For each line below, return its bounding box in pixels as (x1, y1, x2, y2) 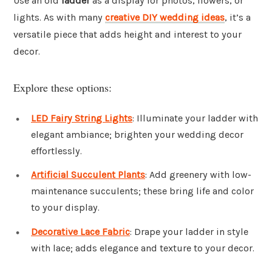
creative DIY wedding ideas (105, 12, 225, 24)
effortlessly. (31, 144, 82, 157)
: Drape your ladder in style (130, 226, 248, 238)
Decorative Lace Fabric (31, 226, 130, 238)
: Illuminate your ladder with (132, 112, 258, 124)
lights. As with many (13, 12, 105, 24)
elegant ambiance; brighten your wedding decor (31, 128, 243, 140)
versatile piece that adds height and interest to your (13, 29, 242, 41)
